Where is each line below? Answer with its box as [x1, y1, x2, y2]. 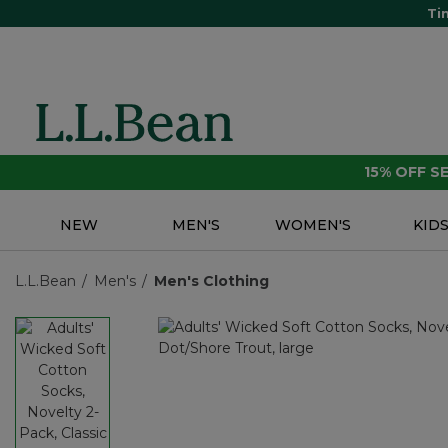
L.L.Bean [15, 272, 76, 291]
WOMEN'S [275, 216, 352, 235]
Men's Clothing [153, 272, 269, 291]
